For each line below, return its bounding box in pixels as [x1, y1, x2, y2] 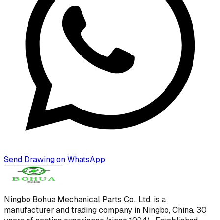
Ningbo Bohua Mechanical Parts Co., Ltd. [4, 194, 152, 205]
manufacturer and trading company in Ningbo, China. [4, 205, 196, 216]
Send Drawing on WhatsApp [4, 154, 105, 165]
